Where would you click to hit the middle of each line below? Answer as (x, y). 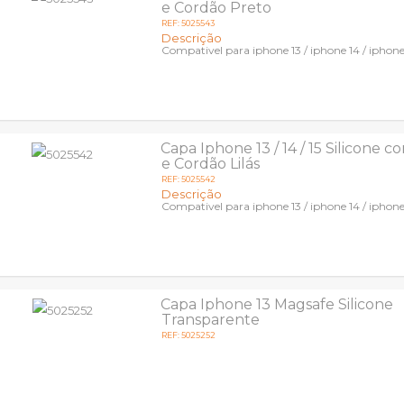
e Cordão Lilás (211, 164)
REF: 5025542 (189, 179)
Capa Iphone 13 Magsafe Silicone (277, 304)
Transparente (211, 320)
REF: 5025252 (189, 335)
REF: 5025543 (188, 23)
